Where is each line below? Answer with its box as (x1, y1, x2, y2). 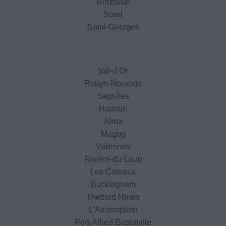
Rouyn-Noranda (84, 79, 142, 88)
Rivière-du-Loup (84, 154, 142, 163)
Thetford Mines (86, 192, 140, 201)
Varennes (96, 142, 130, 151)
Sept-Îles (97, 91, 129, 100)
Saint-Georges (87, 22, 139, 31)
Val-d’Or (98, 66, 128, 75)
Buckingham (90, 180, 136, 189)
